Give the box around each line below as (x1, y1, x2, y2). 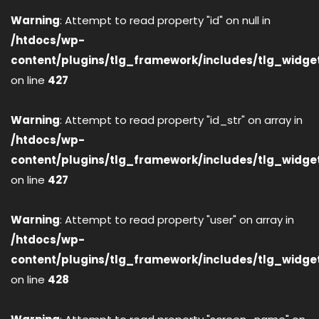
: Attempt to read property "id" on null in (60, 13, 271, 28)
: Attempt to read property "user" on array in (60, 212, 294, 227)
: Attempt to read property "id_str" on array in (60, 113, 303, 127)
